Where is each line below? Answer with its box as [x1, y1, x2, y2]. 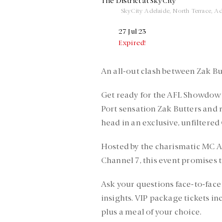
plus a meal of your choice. [101, 208, 202, 217]
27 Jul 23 [118, 28, 147, 35]
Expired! [118, 39, 146, 47]
